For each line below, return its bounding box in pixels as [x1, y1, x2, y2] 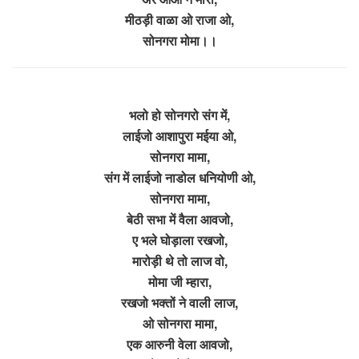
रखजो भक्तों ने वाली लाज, [121, 292, 238, 312]
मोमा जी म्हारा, [147, 272, 212, 291]
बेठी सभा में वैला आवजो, [126, 209, 233, 228]
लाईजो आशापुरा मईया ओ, [123, 126, 236, 145]
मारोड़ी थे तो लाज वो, [131, 251, 228, 270]
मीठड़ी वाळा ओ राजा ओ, [125, 10, 234, 29]
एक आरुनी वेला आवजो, [127, 334, 232, 353]
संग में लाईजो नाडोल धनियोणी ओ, [103, 167, 256, 187]
